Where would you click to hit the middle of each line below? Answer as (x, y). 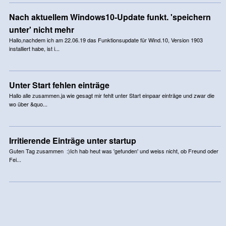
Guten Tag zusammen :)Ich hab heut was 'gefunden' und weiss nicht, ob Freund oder (114, 151)
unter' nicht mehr (41, 29)
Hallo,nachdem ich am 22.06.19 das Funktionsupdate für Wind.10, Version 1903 (106, 40)
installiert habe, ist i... (34, 48)
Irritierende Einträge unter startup (72, 140)
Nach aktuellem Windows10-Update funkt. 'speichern (110, 17)
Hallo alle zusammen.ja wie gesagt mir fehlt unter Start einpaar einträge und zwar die (111, 95)
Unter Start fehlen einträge (59, 85)
